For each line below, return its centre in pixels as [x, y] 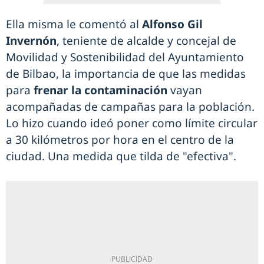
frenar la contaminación [99, 90]
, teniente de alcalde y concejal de [146, 41]
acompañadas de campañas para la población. [130, 107]
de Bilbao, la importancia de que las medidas [126, 74]
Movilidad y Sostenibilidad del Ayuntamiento [125, 57]
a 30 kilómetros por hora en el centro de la [120, 140]
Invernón [31, 41]
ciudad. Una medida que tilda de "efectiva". [123, 156]
